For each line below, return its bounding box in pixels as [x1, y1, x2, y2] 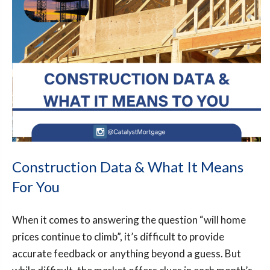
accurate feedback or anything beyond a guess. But [12, 247, 241, 260]
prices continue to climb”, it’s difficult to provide [12, 230, 224, 243]
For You [12, 178, 60, 195]
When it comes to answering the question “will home [12, 213, 246, 226]
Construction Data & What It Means [12, 158, 243, 175]
